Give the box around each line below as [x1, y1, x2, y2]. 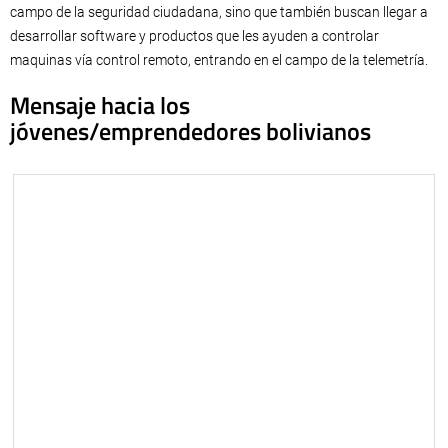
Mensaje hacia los [10, 87, 190, 124]
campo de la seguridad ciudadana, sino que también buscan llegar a [10, 4, 428, 21]
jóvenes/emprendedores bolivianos [10, 113, 371, 150]
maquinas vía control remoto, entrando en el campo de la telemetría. [10, 52, 428, 69]
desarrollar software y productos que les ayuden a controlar [10, 28, 379, 45]
